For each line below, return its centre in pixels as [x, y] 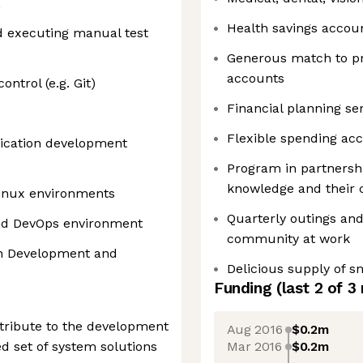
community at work [288, 239]
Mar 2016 [254, 346]
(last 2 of [312, 288]
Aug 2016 [254, 329]
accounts [256, 78]
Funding [245, 288]
